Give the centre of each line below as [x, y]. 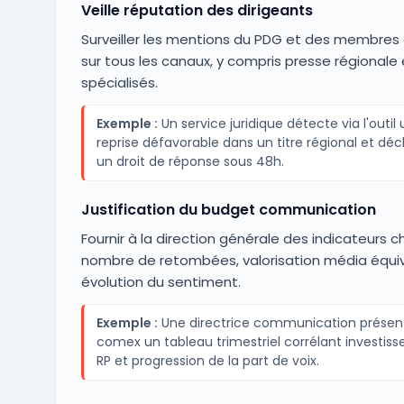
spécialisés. [119, 83]
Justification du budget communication [228, 210]
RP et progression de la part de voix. [207, 361]
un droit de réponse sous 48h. [190, 161]
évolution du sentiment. [161, 282]
